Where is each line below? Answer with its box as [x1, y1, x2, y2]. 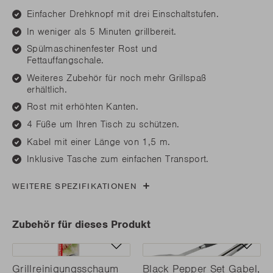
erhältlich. [27, 83, 67, 96]
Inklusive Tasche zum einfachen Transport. [27, 153, 209, 166]
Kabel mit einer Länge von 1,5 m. [27, 135, 171, 148]
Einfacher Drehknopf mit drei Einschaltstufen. [27, 8, 219, 20]
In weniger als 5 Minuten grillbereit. [27, 25, 177, 38]
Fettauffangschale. [27, 54, 104, 67]
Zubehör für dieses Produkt [12, 217, 151, 231]
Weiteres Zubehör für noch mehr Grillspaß [27, 71, 207, 84]
